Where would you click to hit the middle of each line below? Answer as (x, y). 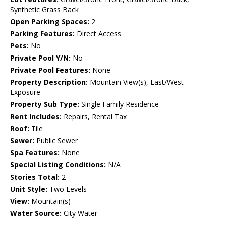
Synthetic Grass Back (44, 10)
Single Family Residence (119, 104)
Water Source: (36, 213)
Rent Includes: (36, 117)
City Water (79, 213)
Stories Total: (35, 177)
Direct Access (98, 34)
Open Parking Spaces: (50, 22)
